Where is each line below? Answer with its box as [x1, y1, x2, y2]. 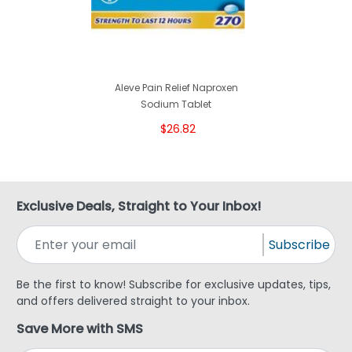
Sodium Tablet [141, 97, 211, 112]
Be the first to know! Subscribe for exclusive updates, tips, [16, 277, 331, 293]
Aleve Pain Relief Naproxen [114, 81, 238, 95]
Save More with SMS [16, 320, 143, 339]
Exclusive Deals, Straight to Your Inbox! [16, 197, 261, 216]
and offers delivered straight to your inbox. [16, 293, 250, 310]
